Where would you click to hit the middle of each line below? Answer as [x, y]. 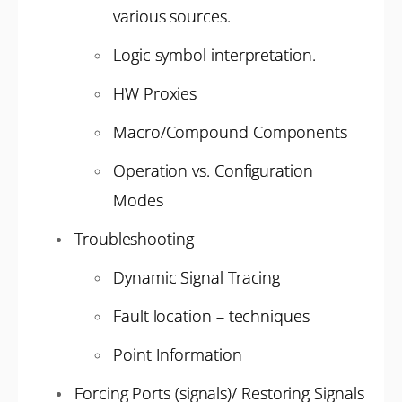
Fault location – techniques [211, 316]
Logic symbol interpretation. [214, 55]
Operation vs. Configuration [213, 170]
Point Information [178, 354]
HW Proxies [155, 93]
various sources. [172, 16]
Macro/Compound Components [230, 132]
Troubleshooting [134, 239]
